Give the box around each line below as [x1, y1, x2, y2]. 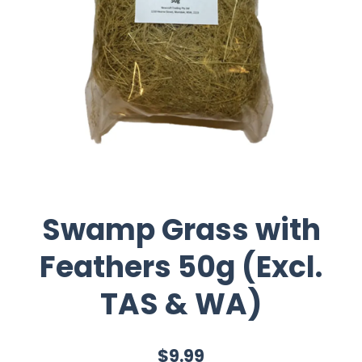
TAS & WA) [100, 283, 262, 325]
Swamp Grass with [41, 208, 321, 250]
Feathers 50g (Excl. [40, 246, 322, 288]
